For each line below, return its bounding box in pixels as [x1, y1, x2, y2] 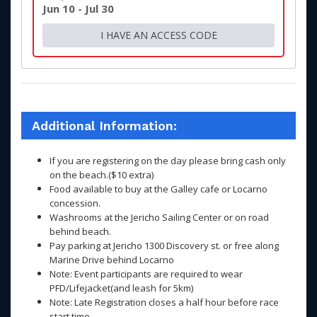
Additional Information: [32, 118, 177, 133]
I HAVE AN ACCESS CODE [100, 28, 217, 42]
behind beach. [50, 225, 111, 238]
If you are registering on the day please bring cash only [50, 154, 286, 167]
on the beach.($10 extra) [50, 168, 154, 181]
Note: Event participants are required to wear [50, 267, 243, 280]
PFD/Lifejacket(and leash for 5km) [50, 282, 193, 294]
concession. [50, 197, 100, 209]
